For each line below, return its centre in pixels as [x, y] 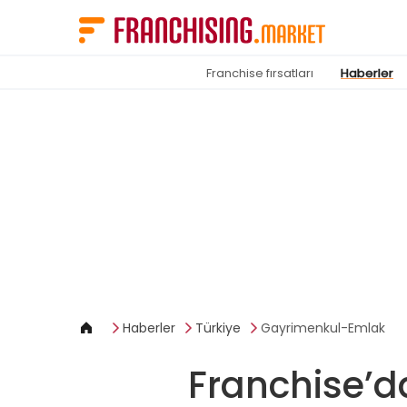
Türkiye [218, 328]
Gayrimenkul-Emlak [323, 328]
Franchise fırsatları [260, 73]
